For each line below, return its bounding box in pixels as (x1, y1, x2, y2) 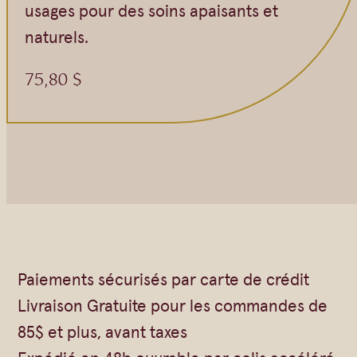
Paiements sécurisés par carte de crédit (18, 266, 310, 291)
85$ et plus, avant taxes (18, 319, 188, 343)
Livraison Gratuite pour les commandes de (18, 292, 328, 317)
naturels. (25, 24, 88, 49)
